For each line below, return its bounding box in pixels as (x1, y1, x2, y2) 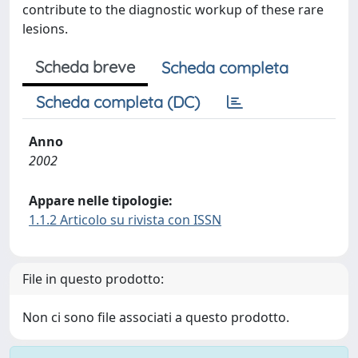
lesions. (22, 20, 68, 38)
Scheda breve (35, 57, 135, 77)
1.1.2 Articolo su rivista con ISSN (29, 211, 221, 229)
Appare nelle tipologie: (29, 192, 173, 209)
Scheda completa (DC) (36, 92, 200, 112)
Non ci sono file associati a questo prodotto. (22, 308, 289, 326)
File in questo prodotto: (22, 270, 164, 288)
